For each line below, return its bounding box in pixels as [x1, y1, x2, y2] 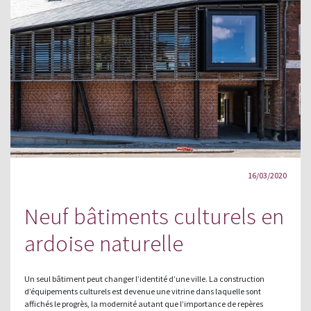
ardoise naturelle [24, 229, 183, 258]
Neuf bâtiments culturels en [24, 202, 284, 231]
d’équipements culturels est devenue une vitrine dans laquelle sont [24, 286, 261, 297]
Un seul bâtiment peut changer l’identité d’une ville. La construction [24, 274, 264, 285]
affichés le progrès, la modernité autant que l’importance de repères [24, 299, 263, 310]
